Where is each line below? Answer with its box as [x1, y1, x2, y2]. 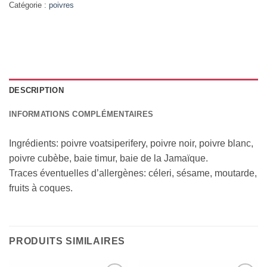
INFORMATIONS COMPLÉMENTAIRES [9, 109, 154, 119]
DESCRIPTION [9, 85, 64, 95]
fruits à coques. [9, 182, 73, 193]
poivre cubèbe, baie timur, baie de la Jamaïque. [9, 153, 208, 163]
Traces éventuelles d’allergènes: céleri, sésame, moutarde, [9, 167, 257, 178]
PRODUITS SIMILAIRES [9, 235, 126, 246]
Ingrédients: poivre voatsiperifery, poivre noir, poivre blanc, [9, 138, 253, 148]
